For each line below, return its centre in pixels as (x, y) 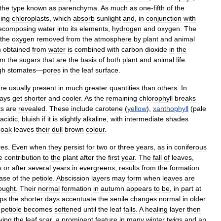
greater (96, 88)
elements (94, 29)
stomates (22, 70)
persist (74, 147)
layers (101, 178)
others (167, 88)
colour (95, 129)
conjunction (164, 18)
